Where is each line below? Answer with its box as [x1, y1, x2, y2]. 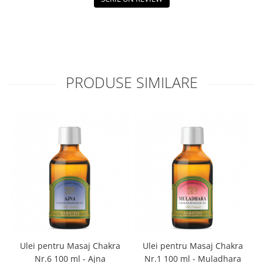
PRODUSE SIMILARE [65, 72, 198, 92]
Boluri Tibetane [9, 9, 69, 21]
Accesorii [9, 25, 45, 36]
